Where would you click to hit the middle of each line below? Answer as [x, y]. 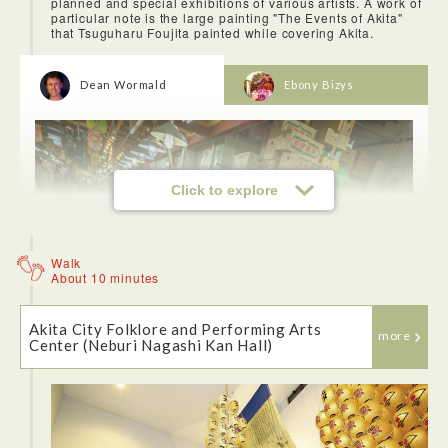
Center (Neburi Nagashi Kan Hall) [151, 344]
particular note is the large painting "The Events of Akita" [227, 17]
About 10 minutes [105, 277]
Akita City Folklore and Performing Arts [175, 328]
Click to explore [224, 189]
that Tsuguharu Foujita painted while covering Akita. [212, 32]
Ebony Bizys [319, 84]
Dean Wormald [123, 84]
